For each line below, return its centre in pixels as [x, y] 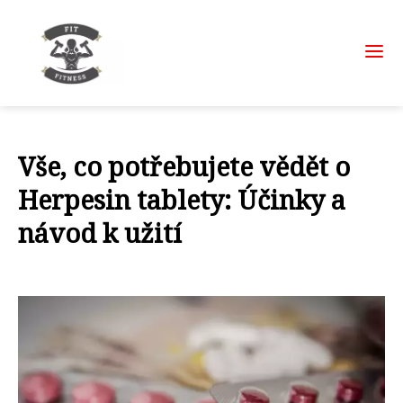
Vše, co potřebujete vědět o [184, 166]
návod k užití [100, 233]
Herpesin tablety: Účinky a [182, 199]
